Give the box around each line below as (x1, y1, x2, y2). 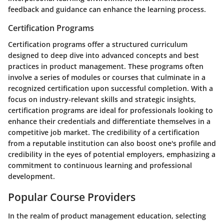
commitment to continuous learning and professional (8, 160, 192, 170)
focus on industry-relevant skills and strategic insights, (8, 94, 196, 104)
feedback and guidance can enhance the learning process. (8, 4, 206, 14)
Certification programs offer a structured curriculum (8, 39, 187, 49)
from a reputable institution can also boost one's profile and (8, 138, 216, 148)
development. (8, 171, 55, 181)
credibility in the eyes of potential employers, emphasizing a (8, 149, 215, 159)
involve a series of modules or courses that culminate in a (8, 72, 205, 82)
